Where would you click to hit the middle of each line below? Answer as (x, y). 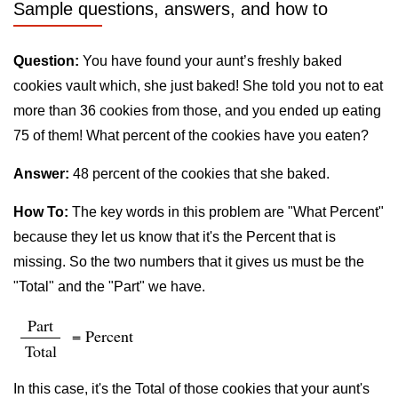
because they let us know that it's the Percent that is (175, 237)
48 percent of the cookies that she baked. (199, 174)
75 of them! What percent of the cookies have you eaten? (191, 135)
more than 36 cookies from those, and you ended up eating (197, 111)
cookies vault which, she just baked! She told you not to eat (198, 86)
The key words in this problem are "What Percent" (226, 212)
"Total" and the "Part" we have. (109, 287)
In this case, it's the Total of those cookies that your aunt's (191, 389)
